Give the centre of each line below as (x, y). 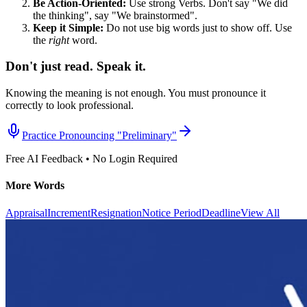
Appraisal (26, 212)
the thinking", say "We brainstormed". (115, 15)
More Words (35, 186)
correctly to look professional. (70, 105)
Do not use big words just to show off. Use (198, 27)
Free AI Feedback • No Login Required (91, 158)
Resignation (116, 212)
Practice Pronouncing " (72, 135)
